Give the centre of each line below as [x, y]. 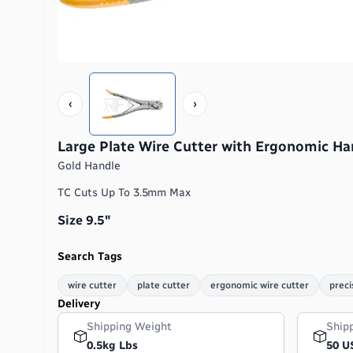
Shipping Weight [129, 327]
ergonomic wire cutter [260, 285]
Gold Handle [90, 166]
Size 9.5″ [85, 220]
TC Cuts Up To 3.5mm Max [125, 193]
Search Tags [90, 256]
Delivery [79, 304]
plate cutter [163, 285]
